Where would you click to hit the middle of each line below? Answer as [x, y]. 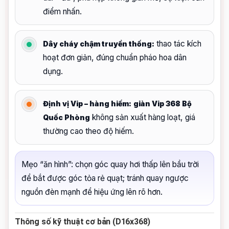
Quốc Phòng [66, 117]
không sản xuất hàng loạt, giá [143, 117]
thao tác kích [178, 43]
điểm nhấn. [62, 11]
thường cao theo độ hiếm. [88, 131]
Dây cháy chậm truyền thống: [99, 43]
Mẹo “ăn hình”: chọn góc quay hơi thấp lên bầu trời [110, 164]
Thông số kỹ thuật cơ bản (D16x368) [83, 221]
